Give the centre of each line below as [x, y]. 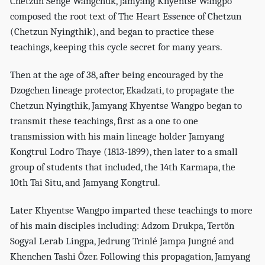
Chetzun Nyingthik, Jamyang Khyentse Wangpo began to [126, 105]
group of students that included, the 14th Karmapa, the [123, 167]
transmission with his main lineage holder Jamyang [117, 136]
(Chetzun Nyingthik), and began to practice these [112, 32]
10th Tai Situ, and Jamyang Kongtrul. [85, 182]
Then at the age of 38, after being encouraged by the [117, 75]
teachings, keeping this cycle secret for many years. [117, 47]
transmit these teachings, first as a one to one [104, 121]
